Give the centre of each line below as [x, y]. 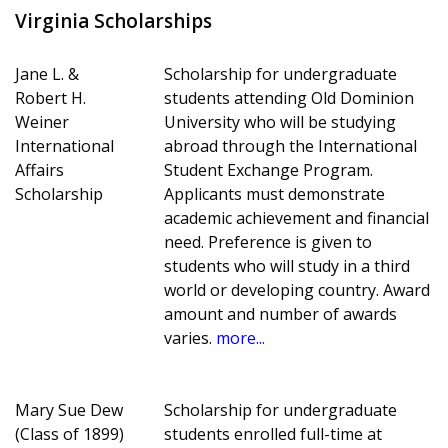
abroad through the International [291, 146]
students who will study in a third [287, 266]
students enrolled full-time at [273, 434]
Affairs [39, 170]
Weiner [42, 122]
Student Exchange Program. [269, 170]
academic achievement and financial [297, 218]
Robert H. [50, 98]
